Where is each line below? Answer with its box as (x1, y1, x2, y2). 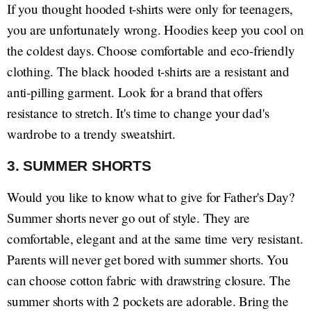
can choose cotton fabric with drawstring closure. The (7, 271, 291, 289)
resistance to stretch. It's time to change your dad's (7, 103, 269, 121)
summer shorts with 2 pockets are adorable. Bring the (7, 292, 289, 310)
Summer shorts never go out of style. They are (7, 208, 250, 226)
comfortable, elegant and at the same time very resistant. (7, 229, 303, 247)
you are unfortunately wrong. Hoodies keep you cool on (7, 20, 304, 38)
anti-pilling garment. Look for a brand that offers (7, 83, 262, 101)
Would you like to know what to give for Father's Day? (7, 187, 295, 205)
